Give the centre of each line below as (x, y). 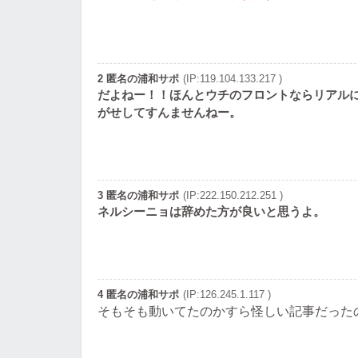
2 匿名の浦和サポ (138, 79)
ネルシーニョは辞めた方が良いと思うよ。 (211, 212)
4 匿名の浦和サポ (138, 295)
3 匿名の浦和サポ (138, 196)
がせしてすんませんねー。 (169, 113)
